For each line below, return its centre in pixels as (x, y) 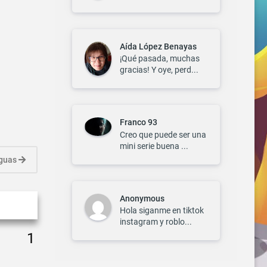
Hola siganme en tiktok (162, 211)
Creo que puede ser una (163, 134)
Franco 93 (139, 122)
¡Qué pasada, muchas (160, 59)
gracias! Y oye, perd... (159, 70)
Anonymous (142, 198)
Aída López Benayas (158, 46)
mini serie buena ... (154, 146)
